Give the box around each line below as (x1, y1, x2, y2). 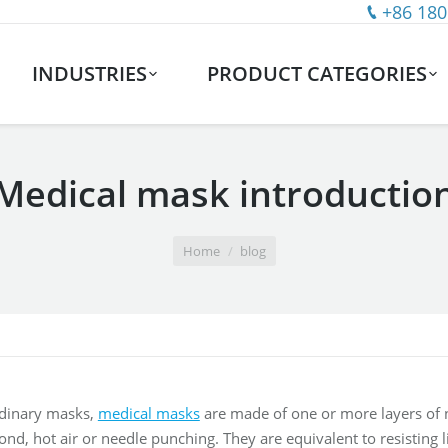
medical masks (97, 403, 200, 423)
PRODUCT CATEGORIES (207, 60, 428, 87)
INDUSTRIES (31, 60, 147, 87)
